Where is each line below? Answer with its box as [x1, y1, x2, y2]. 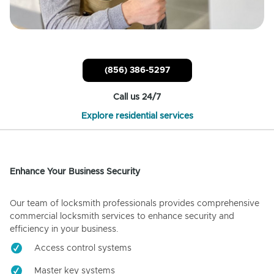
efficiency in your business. [10, 225, 119, 234]
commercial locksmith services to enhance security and [10, 212, 234, 221]
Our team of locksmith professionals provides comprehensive [10, 199, 259, 209]
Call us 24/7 [113, 93, 161, 102]
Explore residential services [81, 112, 193, 121]
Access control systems [34, 244, 131, 253]
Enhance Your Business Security [10, 168, 140, 177]
